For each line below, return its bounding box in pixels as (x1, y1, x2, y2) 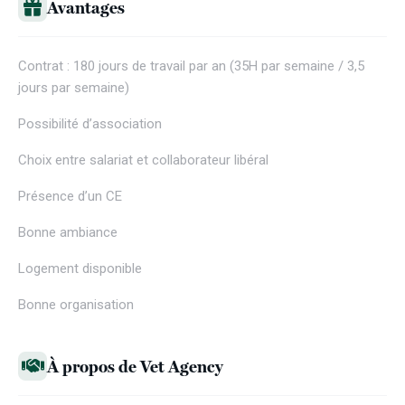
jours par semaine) (18, 80, 129, 96)
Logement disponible (18, 260, 142, 277)
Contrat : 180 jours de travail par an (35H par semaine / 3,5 (18, 58, 364, 74)
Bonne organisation (18, 297, 134, 313)
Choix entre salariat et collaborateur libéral (18, 152, 268, 168)
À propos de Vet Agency (47, 355, 223, 376)
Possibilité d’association (18, 116, 162, 132)
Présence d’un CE (18, 188, 122, 204)
